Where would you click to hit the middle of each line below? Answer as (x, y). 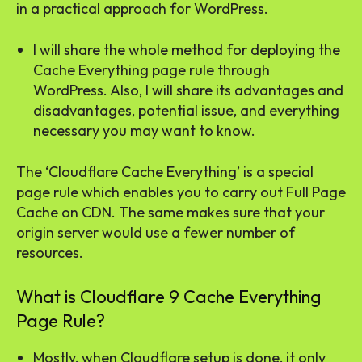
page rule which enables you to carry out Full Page (181, 192)
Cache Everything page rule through (152, 69)
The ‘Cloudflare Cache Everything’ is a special (165, 171)
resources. (50, 252)
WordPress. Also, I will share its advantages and (188, 90)
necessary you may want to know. (144, 130)
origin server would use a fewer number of (156, 232)
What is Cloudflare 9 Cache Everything (168, 296)
